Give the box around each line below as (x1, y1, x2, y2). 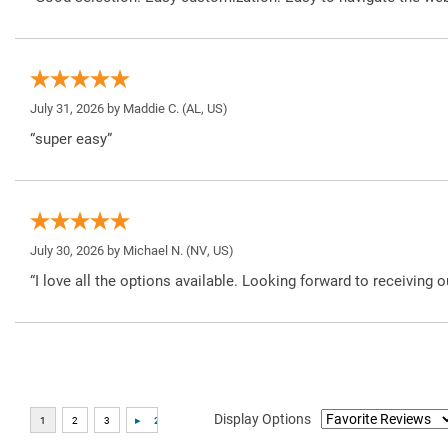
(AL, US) (179, 101, 228, 117)
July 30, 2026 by (30, 243, 123, 259)
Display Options (214, 410, 311, 427)
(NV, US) (183, 243, 234, 259)
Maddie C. (123, 101, 179, 117)
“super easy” (30, 130, 112, 149)
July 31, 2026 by (30, 101, 123, 117)
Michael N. (123, 243, 183, 259)
